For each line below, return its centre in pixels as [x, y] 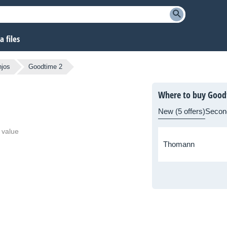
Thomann [179, 144]
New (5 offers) [182, 111]
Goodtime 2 [45, 67]
